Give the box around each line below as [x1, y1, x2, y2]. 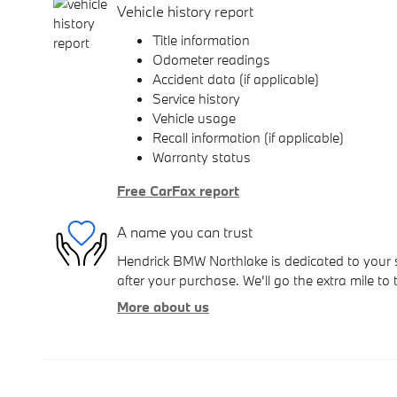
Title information [152, 30, 250, 49]
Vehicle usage [152, 108, 236, 127]
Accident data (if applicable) [152, 69, 319, 88]
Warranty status [152, 147, 251, 166]
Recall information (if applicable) [152, 128, 344, 146]
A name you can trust [117, 222, 253, 242]
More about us [117, 297, 209, 315]
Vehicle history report [117, 2, 253, 21]
